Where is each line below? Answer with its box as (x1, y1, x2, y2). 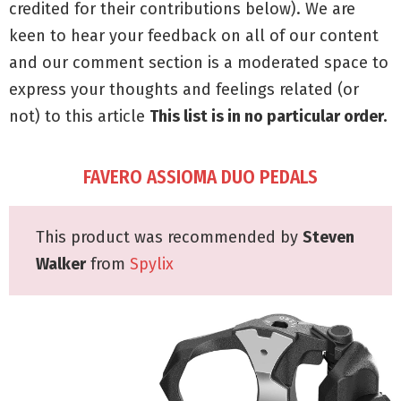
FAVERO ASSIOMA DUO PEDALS (83, 166, 318, 190)
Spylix (130, 254, 174, 275)
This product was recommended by (36, 227, 303, 248)
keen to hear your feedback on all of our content (9, 26, 379, 47)
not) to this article (9, 107, 149, 127)
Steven (303, 227, 354, 248)
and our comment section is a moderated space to (9, 53, 388, 73)
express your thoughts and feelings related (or (9, 80, 359, 100)
